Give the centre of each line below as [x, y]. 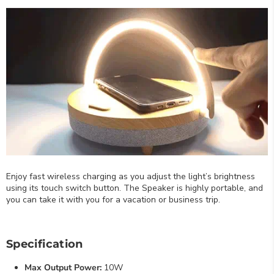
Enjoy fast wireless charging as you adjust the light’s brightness [131, 176]
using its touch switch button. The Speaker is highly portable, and [135, 188]
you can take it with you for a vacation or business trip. [113, 199]
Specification [45, 244]
